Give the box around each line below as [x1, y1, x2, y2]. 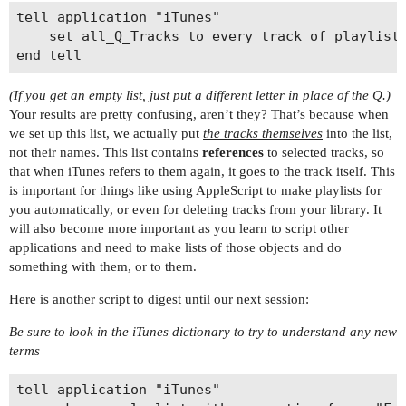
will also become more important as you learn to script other [9, 220, 349, 236]
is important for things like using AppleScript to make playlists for [9, 182, 382, 198]
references [202, 144, 264, 159]
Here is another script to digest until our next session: [9, 291, 309, 306]
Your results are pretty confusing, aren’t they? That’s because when [9, 106, 389, 121]
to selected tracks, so [264, 144, 384, 159]
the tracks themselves [203, 125, 323, 140]
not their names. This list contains [9, 144, 202, 159]
